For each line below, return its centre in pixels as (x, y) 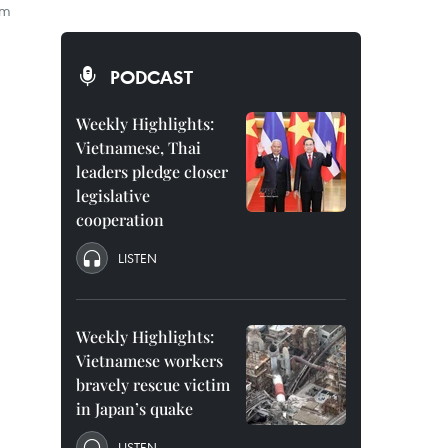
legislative (113, 195)
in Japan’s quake (134, 408)
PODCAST (151, 77)
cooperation (120, 219)
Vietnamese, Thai (138, 147)
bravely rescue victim (153, 384)
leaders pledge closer (152, 171)
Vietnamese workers (149, 360)
